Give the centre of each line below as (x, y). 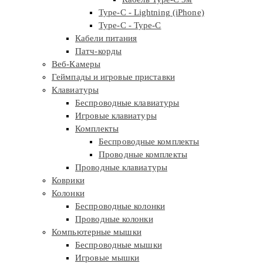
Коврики (68, 181)
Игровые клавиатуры (116, 116)
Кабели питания (106, 38)
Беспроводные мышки (119, 245)
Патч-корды (98, 51)
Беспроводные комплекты (149, 142)
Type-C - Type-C (130, 26)
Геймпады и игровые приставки (113, 77)
